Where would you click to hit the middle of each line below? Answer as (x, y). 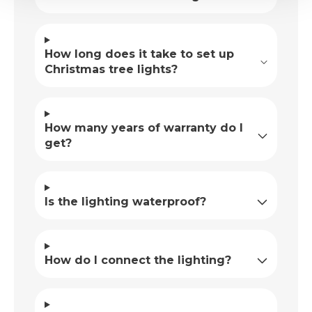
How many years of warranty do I (144, 128)
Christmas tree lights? (111, 70)
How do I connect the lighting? (138, 260)
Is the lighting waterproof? (125, 202)
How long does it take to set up (139, 54)
